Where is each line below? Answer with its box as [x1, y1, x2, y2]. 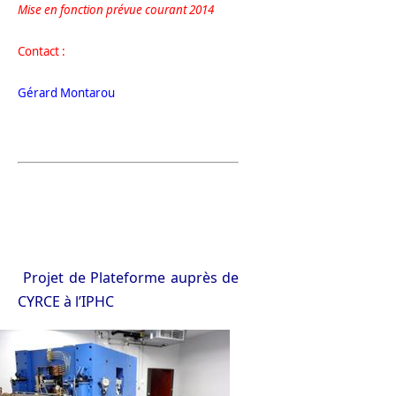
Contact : [18, 43, 65, 60]
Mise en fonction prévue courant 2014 [18, 2, 214, 19]
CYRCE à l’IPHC [18, 292, 114, 312]
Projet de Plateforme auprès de [23, 268, 240, 288]
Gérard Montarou [18, 85, 115, 102]
